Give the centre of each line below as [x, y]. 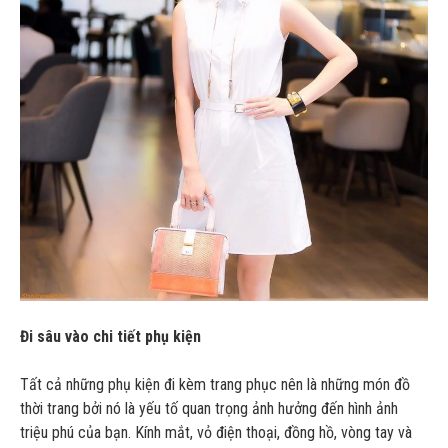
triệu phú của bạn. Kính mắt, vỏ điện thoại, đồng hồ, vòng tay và [216, 432]
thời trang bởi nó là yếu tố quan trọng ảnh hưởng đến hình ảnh [209, 408]
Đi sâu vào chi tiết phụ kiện [110, 336]
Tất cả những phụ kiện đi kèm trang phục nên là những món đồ [215, 384]
